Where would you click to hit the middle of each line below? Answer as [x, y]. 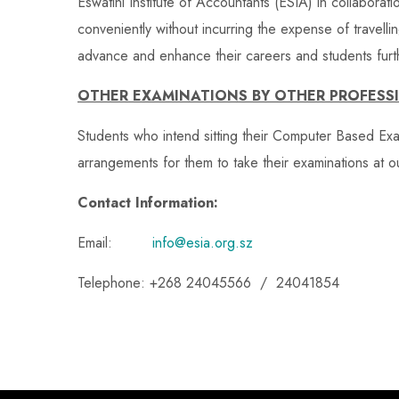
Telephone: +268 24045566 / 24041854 [208, 283]
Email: [115, 243]
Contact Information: [148, 203]
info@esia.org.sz [203, 243]
